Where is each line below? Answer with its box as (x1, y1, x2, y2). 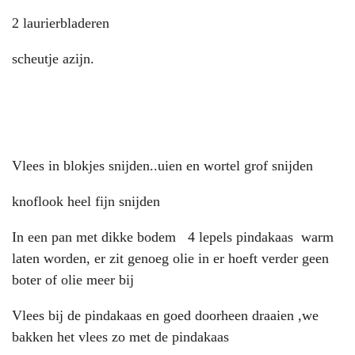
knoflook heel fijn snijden (12, 193, 160, 209)
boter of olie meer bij (12, 271, 138, 288)
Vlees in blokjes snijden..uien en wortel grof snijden (12, 157, 317, 174)
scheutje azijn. (12, 50, 94, 67)
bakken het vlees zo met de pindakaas (12, 328, 229, 345)
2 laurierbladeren (12, 14, 109, 31)
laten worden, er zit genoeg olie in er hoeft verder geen (12, 250, 329, 266)
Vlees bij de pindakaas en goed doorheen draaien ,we (12, 307, 319, 323)
